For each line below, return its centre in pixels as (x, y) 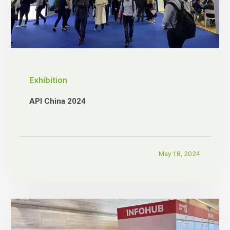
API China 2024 (57, 101)
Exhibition (48, 80)
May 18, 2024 (180, 154)
